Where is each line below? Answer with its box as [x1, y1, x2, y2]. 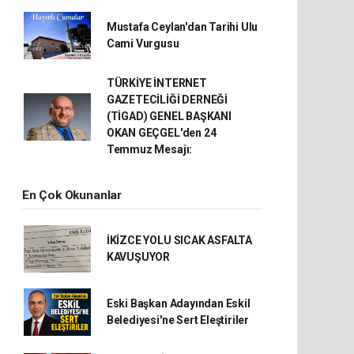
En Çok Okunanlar [22, 188, 122, 202]
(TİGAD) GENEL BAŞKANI [106, 110, 232, 122]
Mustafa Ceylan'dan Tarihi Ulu [106, 21, 258, 33]
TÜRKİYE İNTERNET [106, 77, 207, 89]
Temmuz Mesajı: [106, 143, 193, 156]
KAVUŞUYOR [106, 250, 171, 263]
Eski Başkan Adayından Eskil [106, 297, 250, 310]
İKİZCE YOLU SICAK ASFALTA [106, 234, 253, 247]
